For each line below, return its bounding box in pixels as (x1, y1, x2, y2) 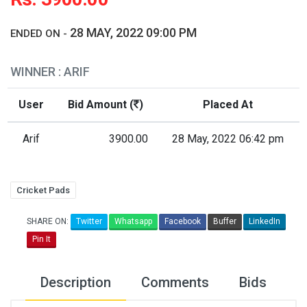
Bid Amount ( (67, 98, 134, 111)
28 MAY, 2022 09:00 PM (70, 25, 197, 40)
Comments (141, 274, 209, 291)
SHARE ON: (27, 217, 71, 226)
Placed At (203, 98, 253, 111)
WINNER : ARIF (10, 64, 90, 79)
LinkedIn (249, 217, 280, 226)
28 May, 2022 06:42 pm (172, 132, 284, 145)
